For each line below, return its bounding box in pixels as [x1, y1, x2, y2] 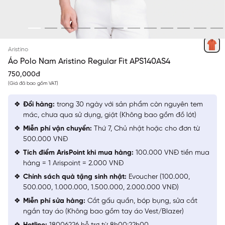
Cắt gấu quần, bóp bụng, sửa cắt [85, 197, 197, 205]
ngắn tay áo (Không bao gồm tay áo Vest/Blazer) [23, 208, 184, 215]
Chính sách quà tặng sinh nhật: [23, 173, 127, 181]
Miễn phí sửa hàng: [23, 197, 85, 205]
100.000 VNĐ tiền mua [134, 149, 209, 157]
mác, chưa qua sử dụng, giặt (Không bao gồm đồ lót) [23, 111, 196, 119]
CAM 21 [197, 30, 217, 36]
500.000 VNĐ [23, 136, 68, 143]
